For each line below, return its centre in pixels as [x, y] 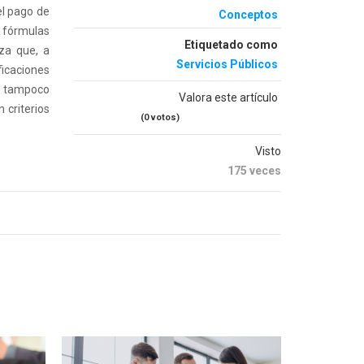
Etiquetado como [231, 45]
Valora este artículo [228, 97]
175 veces [254, 171]
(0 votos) [160, 117]
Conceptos [248, 15]
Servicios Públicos [227, 64]
